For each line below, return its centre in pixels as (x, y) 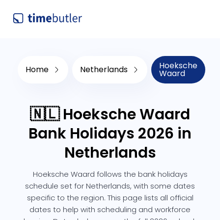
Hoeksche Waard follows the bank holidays (110, 174)
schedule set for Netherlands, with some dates (110, 186)
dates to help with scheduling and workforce (110, 209)
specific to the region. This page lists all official (110, 198)
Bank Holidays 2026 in (110, 134)
